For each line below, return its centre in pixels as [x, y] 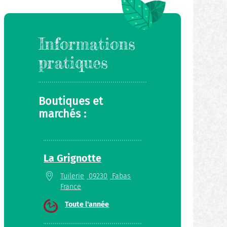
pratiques [73, 63]
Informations [87, 44]
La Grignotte [73, 158]
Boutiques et [71, 102]
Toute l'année [87, 204]
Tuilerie [72, 176]
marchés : [63, 114]
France [71, 186]
